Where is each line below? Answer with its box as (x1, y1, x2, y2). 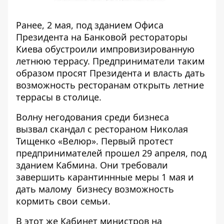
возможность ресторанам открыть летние (16, 78, 204, 91)
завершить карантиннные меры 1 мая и (16, 170, 194, 183)
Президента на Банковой (16, 30, 129, 43)
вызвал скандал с (16, 122, 94, 135)
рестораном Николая (94, 122, 188, 135)
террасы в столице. (16, 90, 101, 103)
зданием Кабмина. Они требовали (16, 158, 168, 171)
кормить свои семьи (16, 194, 108, 207)
